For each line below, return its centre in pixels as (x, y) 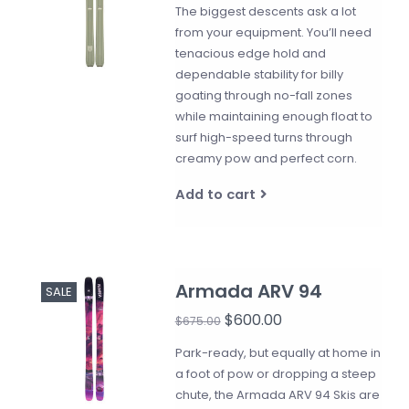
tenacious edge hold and (250, 53)
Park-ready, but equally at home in (278, 353)
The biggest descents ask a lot (265, 11)
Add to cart (215, 194)
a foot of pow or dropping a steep (275, 374)
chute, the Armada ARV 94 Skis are (277, 395)
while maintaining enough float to (273, 116)
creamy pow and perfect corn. (266, 158)
